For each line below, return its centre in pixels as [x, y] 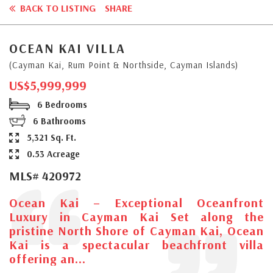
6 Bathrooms [58, 121]
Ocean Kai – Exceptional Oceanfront [136, 202]
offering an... [48, 258]
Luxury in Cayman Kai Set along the [136, 216]
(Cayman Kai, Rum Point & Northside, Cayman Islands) [124, 65]
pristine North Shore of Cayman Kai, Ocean [136, 230]
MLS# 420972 [45, 175]
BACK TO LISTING [57, 8]
